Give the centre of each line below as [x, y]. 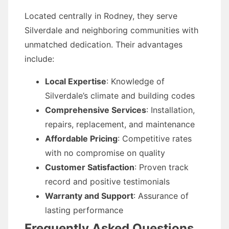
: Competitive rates [155, 139]
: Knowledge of [135, 81]
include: [39, 59]
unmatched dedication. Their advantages [104, 44]
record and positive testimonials [107, 181]
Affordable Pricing [81, 139]
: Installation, [170, 110]
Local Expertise [76, 81]
